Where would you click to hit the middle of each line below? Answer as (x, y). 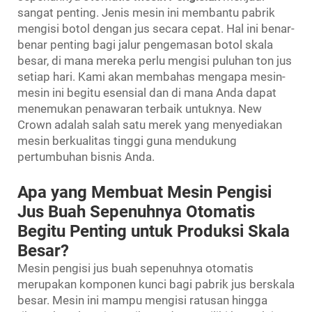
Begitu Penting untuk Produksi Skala (154, 231)
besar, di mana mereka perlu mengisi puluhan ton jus (155, 60)
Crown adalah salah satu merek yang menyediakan (150, 124)
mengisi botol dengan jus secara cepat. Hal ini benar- (156, 28)
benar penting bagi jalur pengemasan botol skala (145, 44)
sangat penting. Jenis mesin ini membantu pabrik (146, 12)
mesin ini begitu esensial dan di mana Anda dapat (147, 92)
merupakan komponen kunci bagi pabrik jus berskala (156, 284)
